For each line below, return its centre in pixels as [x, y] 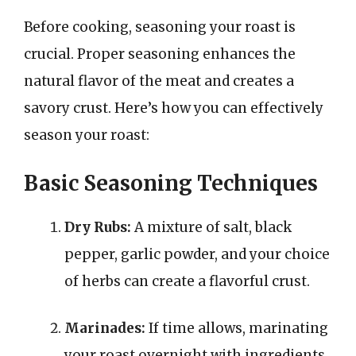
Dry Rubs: [98, 227]
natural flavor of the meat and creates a [159, 81]
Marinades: [105, 328]
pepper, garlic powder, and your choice [197, 254]
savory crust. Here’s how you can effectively [174, 108]
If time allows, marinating [237, 328]
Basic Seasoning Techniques [171, 183]
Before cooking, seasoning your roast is [160, 27]
